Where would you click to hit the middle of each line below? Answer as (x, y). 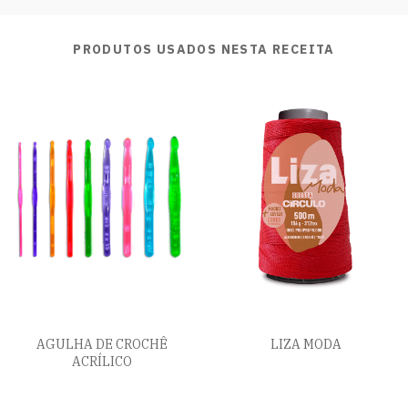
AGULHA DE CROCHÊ (102, 345)
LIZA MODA (306, 345)
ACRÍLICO (102, 362)
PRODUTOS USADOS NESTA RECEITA (204, 49)
